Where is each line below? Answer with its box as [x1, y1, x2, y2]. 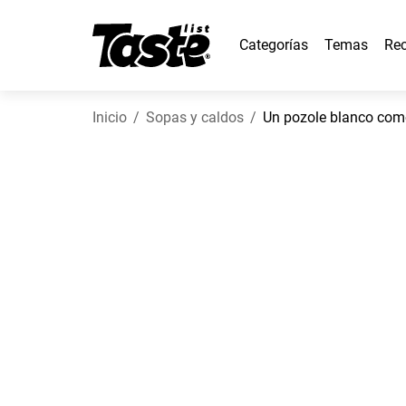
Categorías [239, 36, 308, 53]
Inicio [92, 109, 127, 126]
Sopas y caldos [146, 109, 244, 126]
